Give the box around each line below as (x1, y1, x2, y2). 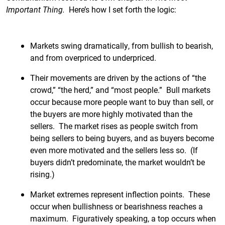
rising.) (30, 169, 55, 179)
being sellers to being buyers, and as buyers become (30, 133, 214, 143)
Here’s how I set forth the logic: (69, 4, 176, 15)
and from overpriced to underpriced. (30, 52, 156, 63)
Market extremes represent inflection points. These (30, 189, 210, 199)
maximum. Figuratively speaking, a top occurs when (30, 213, 216, 223)
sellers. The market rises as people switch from (30, 121, 198, 131)
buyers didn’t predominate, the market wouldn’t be (30, 157, 205, 167)
